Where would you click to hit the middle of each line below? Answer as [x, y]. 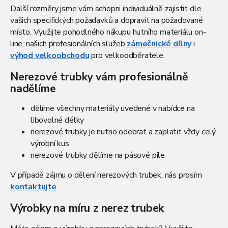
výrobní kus [50, 144]
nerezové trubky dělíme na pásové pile [98, 155]
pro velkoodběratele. [127, 55]
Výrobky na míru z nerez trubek [87, 208]
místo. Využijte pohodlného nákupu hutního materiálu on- [108, 32]
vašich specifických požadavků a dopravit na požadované [107, 20]
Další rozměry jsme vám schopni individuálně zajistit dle [106, 8]
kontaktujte [33, 187]
